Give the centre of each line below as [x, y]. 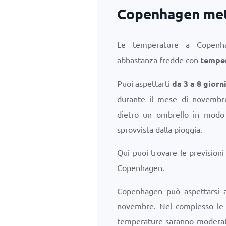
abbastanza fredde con [159, 60]
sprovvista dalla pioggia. [160, 129]
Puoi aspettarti [145, 83]
